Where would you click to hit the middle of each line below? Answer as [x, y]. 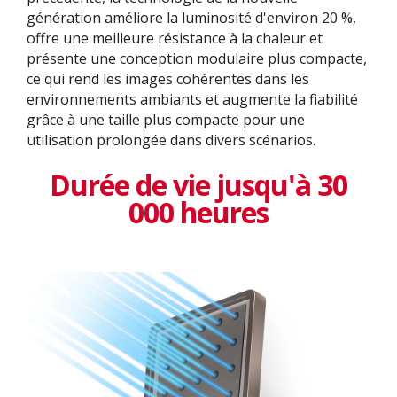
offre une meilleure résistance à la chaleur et [175, 38]
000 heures [198, 213]
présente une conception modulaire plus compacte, [197, 58]
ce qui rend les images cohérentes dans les [168, 78]
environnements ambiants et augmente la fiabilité [192, 99]
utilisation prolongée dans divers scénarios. [171, 140]
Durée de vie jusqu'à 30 [198, 185]
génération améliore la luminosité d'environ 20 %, [191, 17]
